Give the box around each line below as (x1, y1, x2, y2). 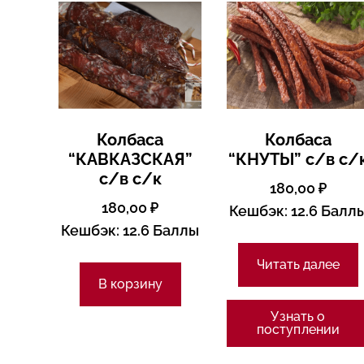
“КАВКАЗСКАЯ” (67, 149, 193, 170)
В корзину (97, 276, 162, 292)
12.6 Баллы (119, 222, 200, 240)
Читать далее (256, 257, 340, 273)
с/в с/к (98, 169, 162, 189)
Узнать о (271, 309, 326, 325)
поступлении (256, 322, 340, 338)
